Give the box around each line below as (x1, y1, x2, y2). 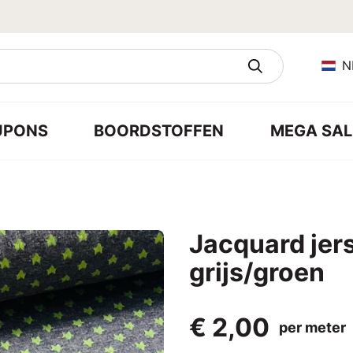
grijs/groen (189, 257, 325, 288)
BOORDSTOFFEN (94, 121, 225, 140)
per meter (279, 319, 346, 336)
